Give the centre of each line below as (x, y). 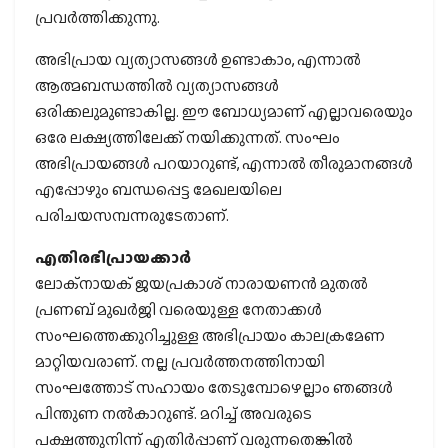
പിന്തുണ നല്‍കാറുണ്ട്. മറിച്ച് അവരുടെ (173, 414)
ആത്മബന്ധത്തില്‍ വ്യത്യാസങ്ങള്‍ (157, 86)
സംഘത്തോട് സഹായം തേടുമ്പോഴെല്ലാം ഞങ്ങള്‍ (214, 388)
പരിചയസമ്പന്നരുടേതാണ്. (132, 216)
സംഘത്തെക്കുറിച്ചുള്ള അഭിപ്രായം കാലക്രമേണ (210, 336)
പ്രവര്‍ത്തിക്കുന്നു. (97, 18)
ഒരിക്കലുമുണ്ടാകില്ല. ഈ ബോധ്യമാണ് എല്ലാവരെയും (224, 112)
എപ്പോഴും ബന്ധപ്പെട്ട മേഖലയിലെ (158, 190)
